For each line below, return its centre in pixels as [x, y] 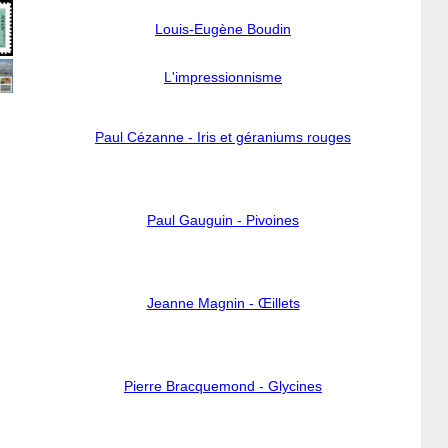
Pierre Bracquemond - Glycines [223, 386]
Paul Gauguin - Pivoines [223, 220]
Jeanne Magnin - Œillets [223, 303]
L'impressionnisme [223, 77]
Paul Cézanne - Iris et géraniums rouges [223, 137]
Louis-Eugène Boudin [223, 29]
